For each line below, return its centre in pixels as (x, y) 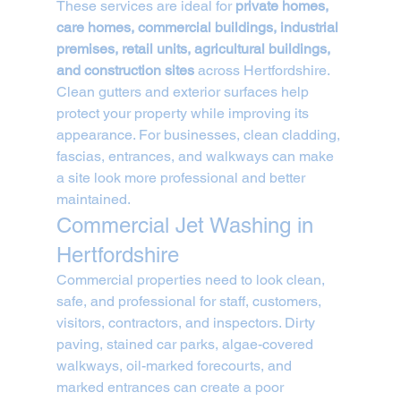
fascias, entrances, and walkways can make (196, 157)
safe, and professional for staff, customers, (190, 302)
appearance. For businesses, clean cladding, (200, 135)
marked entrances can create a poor (171, 388)
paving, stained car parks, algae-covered (186, 345)
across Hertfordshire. (262, 71)
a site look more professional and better (182, 178)
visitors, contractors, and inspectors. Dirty (187, 323)
